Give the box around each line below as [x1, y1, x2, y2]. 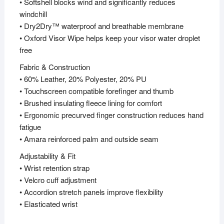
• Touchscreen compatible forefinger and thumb [19, 85, 173, 96]
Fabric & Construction [19, 61, 90, 72]
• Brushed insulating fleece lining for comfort [19, 97, 162, 108]
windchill [19, 8, 47, 19]
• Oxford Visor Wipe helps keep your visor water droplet [19, 32, 200, 43]
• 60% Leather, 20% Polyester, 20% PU [19, 73, 146, 84]
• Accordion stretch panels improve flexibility [19, 186, 163, 197]
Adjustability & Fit [19, 150, 75, 161]
